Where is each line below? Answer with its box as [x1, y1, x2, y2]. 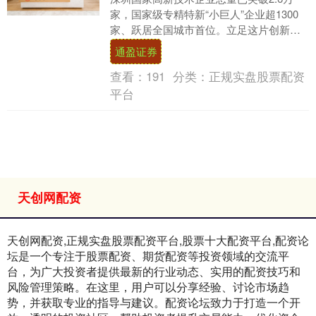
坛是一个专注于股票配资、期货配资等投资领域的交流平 [7, 248, 289, 265]
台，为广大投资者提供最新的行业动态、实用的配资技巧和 [7, 263, 300, 280]
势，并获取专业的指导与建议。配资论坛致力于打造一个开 [7, 294, 300, 311]
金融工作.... [109, 53, 164, 68]
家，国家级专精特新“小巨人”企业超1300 [109, 6, 298, 22]
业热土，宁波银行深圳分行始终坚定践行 [109, 37, 300, 53]
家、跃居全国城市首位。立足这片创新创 [109, 22, 300, 37]
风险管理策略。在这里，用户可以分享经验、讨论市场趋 [7, 279, 289, 296]
